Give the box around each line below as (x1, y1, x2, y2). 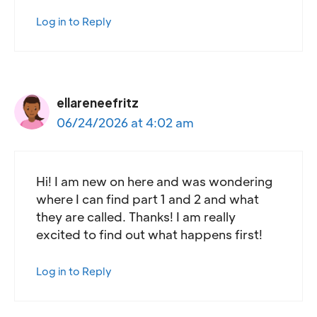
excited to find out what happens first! (36, 226, 263, 243)
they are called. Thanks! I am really (36, 209, 236, 225)
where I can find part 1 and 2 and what (36, 191, 259, 207)
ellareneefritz (57, 94, 139, 110)
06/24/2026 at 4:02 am (57, 114, 194, 130)
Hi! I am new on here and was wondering (36, 173, 272, 190)
